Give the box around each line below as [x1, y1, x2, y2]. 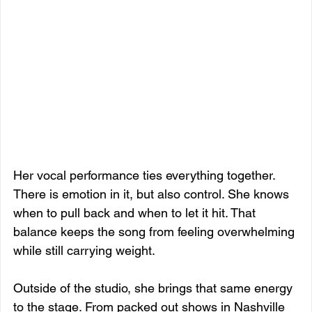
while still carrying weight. [13, 242, 155, 258]
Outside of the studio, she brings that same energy [13, 280, 296, 295]
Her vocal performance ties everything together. [13, 167, 279, 182]
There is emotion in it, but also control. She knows [13, 186, 292, 201]
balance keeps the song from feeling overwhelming [13, 224, 298, 239]
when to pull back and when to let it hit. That [13, 205, 259, 220]
